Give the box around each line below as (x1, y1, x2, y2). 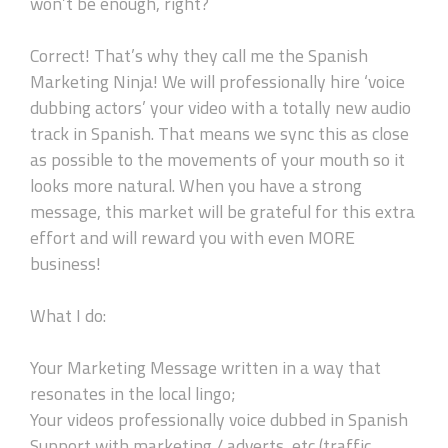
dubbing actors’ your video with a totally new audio (30, 90, 411, 124)
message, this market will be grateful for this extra (30, 194, 415, 228)
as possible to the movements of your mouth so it (30, 142, 405, 176)
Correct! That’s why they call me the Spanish (30, 38, 368, 72)
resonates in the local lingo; (30, 376, 236, 410)
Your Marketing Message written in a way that (30, 350, 381, 384)
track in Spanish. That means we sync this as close (30, 116, 409, 150)
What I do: (30, 298, 106, 332)
